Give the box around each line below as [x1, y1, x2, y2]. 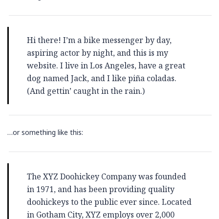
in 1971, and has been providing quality [27, 184, 175, 195]
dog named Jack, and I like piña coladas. [27, 73, 176, 84]
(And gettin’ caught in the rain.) [27, 86, 145, 96]
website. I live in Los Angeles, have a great [27, 60, 185, 71]
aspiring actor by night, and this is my [27, 47, 168, 58]
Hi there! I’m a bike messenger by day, [27, 35, 172, 45]
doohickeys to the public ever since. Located [27, 197, 192, 207]
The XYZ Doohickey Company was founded [27, 171, 186, 182]
